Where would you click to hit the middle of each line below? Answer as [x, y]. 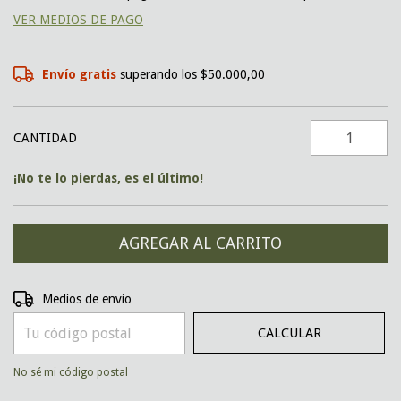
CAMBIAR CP [341, 297]
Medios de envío [87, 299]
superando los [161, 74]
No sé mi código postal [71, 372]
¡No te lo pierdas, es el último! [108, 178]
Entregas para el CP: [69, 297]
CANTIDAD [45, 138]
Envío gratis [80, 74]
